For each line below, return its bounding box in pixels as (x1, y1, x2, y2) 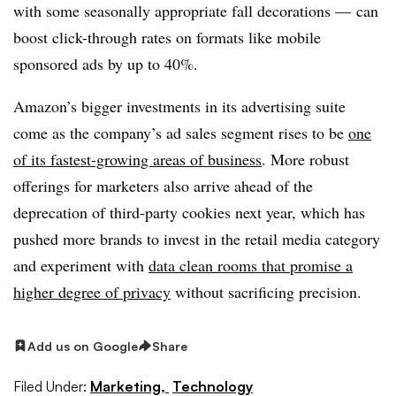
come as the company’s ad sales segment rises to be (13, 121, 348, 143)
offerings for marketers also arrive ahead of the (13, 174, 313, 196)
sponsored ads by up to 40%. (13, 52, 203, 74)
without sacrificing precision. (171, 280, 367, 302)
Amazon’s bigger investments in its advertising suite (13, 95, 346, 117)
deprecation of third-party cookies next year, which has (13, 201, 365, 223)
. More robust (262, 148, 349, 170)
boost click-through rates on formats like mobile (13, 26, 321, 48)
